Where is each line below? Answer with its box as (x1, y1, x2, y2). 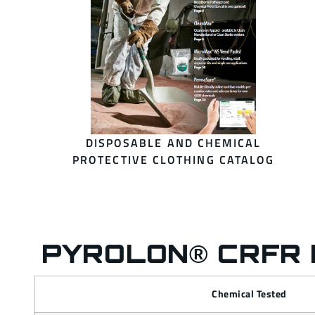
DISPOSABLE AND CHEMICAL (85, 134, 262, 152)
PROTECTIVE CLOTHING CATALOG (72, 151, 275, 169)
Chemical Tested (212, 286, 287, 302)
